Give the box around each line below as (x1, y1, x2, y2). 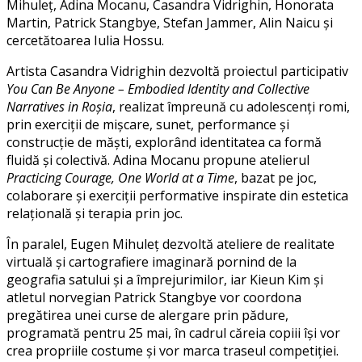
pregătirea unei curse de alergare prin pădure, (6, 306, 288, 325)
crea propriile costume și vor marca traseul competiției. (6, 342, 339, 360)
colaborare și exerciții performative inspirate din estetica (6, 187, 348, 205)
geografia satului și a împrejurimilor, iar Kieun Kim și (6, 271, 323, 289)
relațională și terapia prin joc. (6, 204, 183, 223)
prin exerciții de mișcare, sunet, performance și (6, 116, 289, 134)
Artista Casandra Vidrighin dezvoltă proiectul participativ (6, 62, 348, 81)
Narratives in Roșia (6, 98, 112, 116)
